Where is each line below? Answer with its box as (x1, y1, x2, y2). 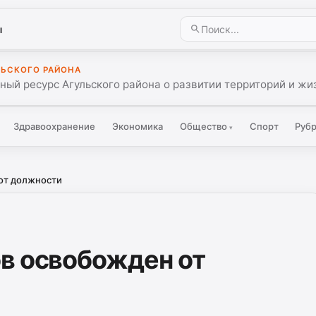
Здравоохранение (13, 120, 96, 132)
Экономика (112, 120, 164, 132)
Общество (179, 120, 229, 132)
